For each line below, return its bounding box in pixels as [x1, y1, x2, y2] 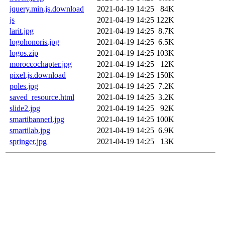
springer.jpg [10, 137, 47, 146]
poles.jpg [10, 81, 38, 90]
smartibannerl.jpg [10, 115, 64, 124]
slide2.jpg [10, 103, 40, 113]
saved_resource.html [10, 92, 74, 101]
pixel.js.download [10, 70, 66, 79]
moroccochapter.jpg [10, 59, 72, 68]
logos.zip [10, 48, 38, 57]
